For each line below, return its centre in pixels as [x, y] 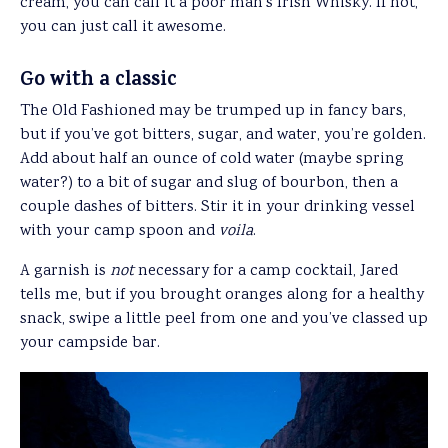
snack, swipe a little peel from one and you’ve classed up [224, 319]
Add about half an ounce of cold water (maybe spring [212, 159]
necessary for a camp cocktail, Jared [266, 271]
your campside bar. [90, 343]
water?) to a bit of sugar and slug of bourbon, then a [209, 183]
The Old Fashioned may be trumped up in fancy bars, [213, 111]
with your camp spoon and [119, 231]
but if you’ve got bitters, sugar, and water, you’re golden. [223, 135]
